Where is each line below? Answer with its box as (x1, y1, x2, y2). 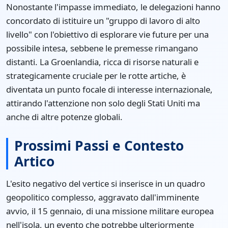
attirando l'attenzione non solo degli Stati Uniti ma (6, 97, 200, 109)
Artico (14, 152, 54, 170)
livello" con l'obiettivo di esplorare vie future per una (6, 28, 209, 40)
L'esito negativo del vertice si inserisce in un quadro (6, 177, 205, 189)
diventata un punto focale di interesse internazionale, (6, 83, 213, 95)
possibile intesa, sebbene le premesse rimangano (6, 42, 198, 54)
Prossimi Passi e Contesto (14, 136, 184, 155)
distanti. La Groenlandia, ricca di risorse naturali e (6, 55, 198, 68)
